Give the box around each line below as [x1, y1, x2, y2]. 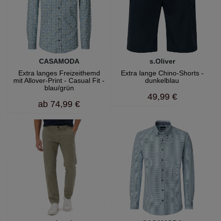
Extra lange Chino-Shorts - [120, 69, 204, 77]
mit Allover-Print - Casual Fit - [13, 76, 105, 84]
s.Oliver [149, 57, 175, 65]
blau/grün [44, 83, 74, 92]
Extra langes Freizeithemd [18, 69, 100, 77]
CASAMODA [38, 57, 79, 65]
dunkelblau [145, 76, 179, 84]
